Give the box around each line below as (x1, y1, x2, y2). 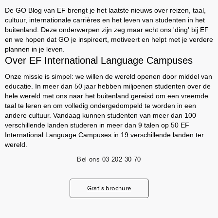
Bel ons (77, 156, 100, 163)
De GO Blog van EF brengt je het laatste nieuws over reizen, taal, (5, 6, 206, 14)
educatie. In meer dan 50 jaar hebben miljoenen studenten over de (5, 82, 211, 90)
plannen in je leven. (5, 45, 65, 53)
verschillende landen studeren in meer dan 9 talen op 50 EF (5, 121, 189, 129)
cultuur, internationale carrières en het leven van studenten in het (5, 16, 205, 24)
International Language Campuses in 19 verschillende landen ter (5, 131, 204, 139)
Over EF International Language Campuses (5, 55, 193, 66)
